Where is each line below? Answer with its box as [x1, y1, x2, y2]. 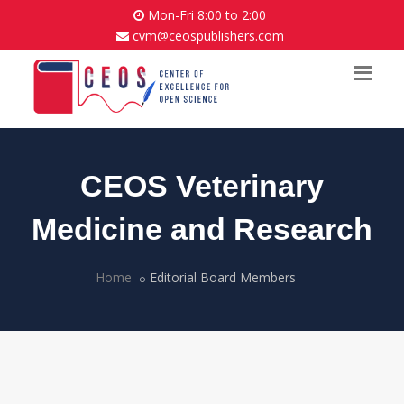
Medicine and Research [32, 212, 372, 246]
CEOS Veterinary [80, 169, 324, 203]
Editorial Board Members [149, 269, 296, 286]
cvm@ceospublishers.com [132, 27, 284, 44]
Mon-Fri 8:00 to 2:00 [144, 6, 266, 23]
